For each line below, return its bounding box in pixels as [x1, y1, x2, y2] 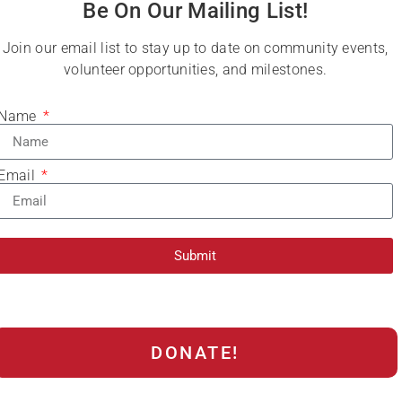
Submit [174, 247, 217, 264]
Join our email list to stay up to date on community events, [2, 39, 389, 57]
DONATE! [151, 342, 240, 364]
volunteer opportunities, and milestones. [64, 61, 328, 79]
